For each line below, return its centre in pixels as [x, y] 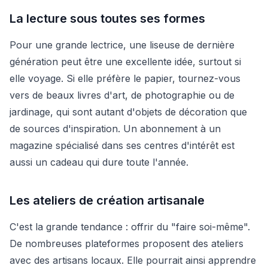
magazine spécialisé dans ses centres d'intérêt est [122, 145]
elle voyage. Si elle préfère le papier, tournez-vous [125, 78]
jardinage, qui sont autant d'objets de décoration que [128, 112]
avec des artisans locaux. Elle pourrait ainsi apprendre [133, 260]
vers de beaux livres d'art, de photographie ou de [122, 95]
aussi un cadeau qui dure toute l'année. [99, 162]
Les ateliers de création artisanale [107, 200]
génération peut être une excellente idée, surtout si [125, 62]
